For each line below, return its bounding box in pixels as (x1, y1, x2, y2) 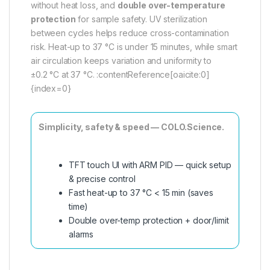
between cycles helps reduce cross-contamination (31, 28, 229, 39)
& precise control (69, 174, 136, 184)
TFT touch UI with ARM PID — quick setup (69, 160, 231, 171)
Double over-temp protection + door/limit (69, 215, 229, 226)
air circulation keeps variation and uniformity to (31, 55, 212, 66)
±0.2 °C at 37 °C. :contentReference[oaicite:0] (31, 69, 210, 80)
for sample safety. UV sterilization (75, 14, 207, 25)
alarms (69, 229, 94, 240)
